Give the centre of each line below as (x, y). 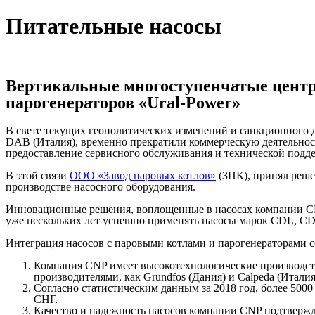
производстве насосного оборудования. (101, 187)
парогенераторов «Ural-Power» (123, 103)
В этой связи (38, 176)
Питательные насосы (114, 26)
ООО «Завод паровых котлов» (143, 176)
